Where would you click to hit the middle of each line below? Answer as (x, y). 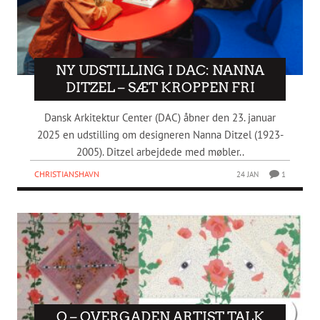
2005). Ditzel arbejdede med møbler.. (160, 152)
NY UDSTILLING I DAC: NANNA (160, 71)
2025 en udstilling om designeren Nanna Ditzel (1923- (160, 135)
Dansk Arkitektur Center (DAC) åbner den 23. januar (160, 118)
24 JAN (248, 175)
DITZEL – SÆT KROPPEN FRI (160, 88)
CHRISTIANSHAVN (67, 174)
